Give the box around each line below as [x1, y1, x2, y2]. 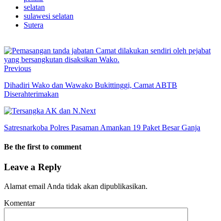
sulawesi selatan [24, 11, 74, 20]
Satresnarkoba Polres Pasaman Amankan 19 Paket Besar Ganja [4, 123, 200, 132]
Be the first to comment [4, 143, 81, 151]
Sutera [24, 20, 43, 29]
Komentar [4, 199, 35, 208]
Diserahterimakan [4, 89, 59, 98]
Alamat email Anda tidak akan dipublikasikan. [4, 182, 147, 191]
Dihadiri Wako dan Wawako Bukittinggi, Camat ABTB [4, 80, 177, 89]
